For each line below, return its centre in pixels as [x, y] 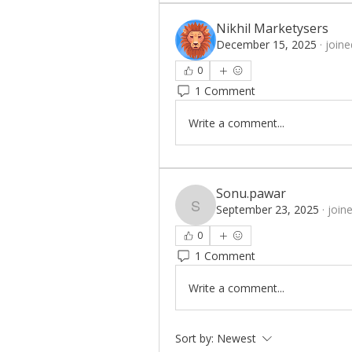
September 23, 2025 [268, 209]
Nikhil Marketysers [272, 28]
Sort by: [194, 338]
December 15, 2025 [266, 44]
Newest [236, 338]
